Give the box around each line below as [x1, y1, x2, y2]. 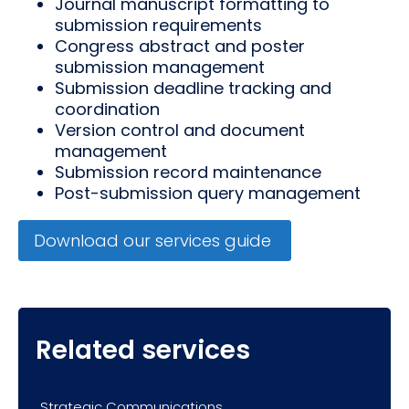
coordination [55, 98, 164, 121]
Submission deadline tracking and [55, 77, 331, 100]
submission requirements [55, 14, 262, 37]
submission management [55, 56, 269, 79]
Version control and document [55, 119, 305, 142]
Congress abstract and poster [55, 35, 305, 58]
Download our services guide [34, 229, 276, 253]
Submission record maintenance [55, 161, 326, 184]
